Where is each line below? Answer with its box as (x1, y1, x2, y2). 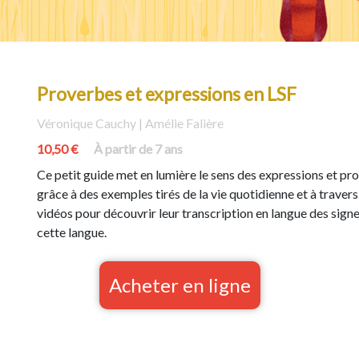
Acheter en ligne (108, 273, 251, 296)
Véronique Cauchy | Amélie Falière (37, 115, 224, 131)
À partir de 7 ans (94, 141, 183, 156)
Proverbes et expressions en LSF (37, 83, 296, 105)
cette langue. (37, 224, 107, 240)
